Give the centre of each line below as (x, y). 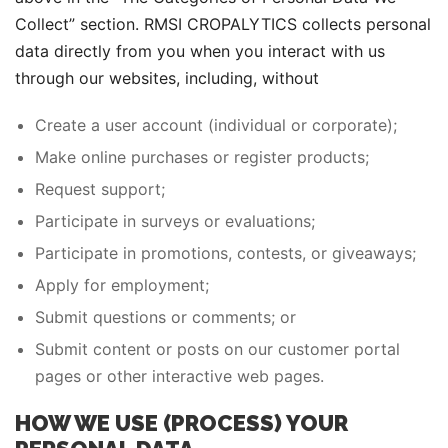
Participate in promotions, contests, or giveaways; (225, 253)
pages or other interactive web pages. (179, 376)
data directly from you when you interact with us (200, 51)
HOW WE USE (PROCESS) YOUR (181, 423)
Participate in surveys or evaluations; (175, 221)
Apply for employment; (122, 285)
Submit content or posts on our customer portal (217, 349)
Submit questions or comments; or (165, 317)
